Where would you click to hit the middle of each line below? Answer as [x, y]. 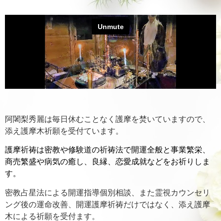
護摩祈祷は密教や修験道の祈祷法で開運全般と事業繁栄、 [108, 150]
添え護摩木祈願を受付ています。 [64, 131]
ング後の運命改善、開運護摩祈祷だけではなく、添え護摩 [108, 204]
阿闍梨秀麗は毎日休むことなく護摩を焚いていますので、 [108, 119]
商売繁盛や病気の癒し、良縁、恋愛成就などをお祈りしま [108, 162]
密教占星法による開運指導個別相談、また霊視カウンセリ [108, 192]
